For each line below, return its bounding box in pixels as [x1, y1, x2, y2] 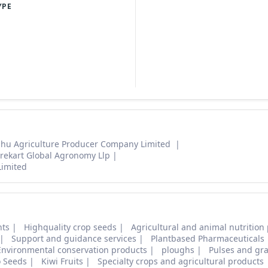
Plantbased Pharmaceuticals [151, 233, 264, 245]
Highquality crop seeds [24, 221, 117, 233]
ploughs [162, 244, 194, 256]
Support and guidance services [11, 233, 136, 245]
